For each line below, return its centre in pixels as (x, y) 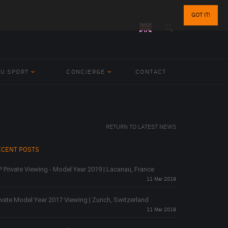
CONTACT (151, 72)
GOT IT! (201, 15)
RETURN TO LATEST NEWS (141, 127)
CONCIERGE (86, 72)
